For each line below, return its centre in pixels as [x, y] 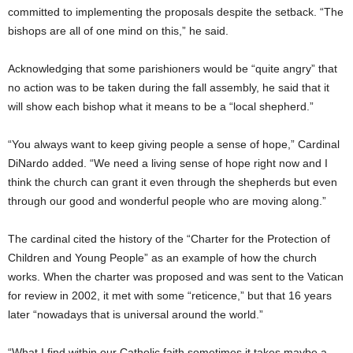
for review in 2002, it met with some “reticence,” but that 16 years [170, 295]
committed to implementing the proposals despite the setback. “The [176, 11]
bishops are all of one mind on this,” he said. [118, 30]
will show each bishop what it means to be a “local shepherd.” [161, 106]
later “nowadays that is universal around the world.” [136, 314]
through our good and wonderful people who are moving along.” [167, 201]
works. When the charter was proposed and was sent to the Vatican [176, 276]
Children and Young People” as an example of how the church [162, 257]
